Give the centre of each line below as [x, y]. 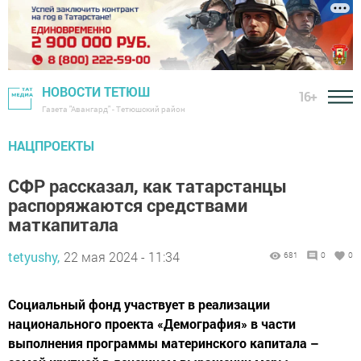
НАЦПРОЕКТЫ [51, 146]
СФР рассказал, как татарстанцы [147, 186]
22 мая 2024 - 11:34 [122, 257]
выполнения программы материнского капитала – [164, 343]
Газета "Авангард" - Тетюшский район [114, 110]
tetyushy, [34, 257]
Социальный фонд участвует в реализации [139, 305]
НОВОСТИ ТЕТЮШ [96, 92]
